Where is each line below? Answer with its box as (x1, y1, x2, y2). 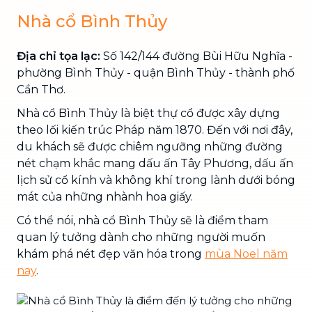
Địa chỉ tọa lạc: (17, 49, 103, 63)
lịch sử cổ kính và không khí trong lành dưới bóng (17, 173, 295, 187)
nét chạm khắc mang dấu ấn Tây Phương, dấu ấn (17, 156, 293, 170)
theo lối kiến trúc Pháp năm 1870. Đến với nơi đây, (17, 123, 292, 136)
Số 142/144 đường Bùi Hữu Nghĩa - (103, 49, 292, 63)
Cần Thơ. (17, 82, 65, 96)
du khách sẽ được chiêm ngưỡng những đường (17, 139, 283, 153)
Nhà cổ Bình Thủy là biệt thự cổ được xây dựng (17, 106, 280, 120)
